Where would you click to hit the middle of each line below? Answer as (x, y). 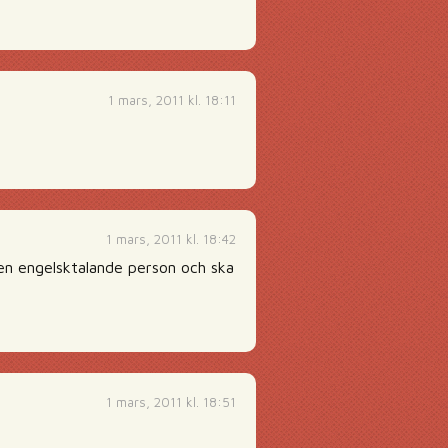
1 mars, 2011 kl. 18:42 (171, 239)
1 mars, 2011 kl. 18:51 (171, 402)
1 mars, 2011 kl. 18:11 (172, 100)
